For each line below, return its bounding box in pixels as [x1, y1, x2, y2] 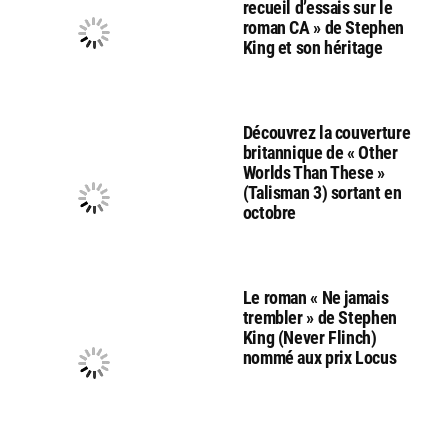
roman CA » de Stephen [242, 17, 404, 39]
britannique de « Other [242, 142, 398, 164]
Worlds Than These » [242, 162, 385, 184]
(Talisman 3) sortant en [242, 182, 402, 204]
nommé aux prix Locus [242, 347, 397, 369]
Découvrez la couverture [242, 122, 411, 144]
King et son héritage [242, 37, 383, 59]
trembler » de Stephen [242, 307, 397, 329]
